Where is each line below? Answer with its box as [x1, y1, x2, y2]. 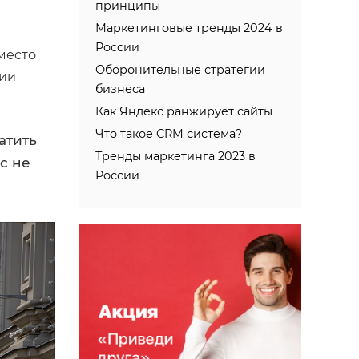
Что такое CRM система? [95, 127, 242, 141]
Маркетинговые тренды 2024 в [95, 21, 283, 35]
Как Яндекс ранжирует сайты [95, 104, 272, 119]
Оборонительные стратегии [95, 63, 265, 77]
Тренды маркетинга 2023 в [95, 149, 256, 163]
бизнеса [95, 82, 145, 96]
